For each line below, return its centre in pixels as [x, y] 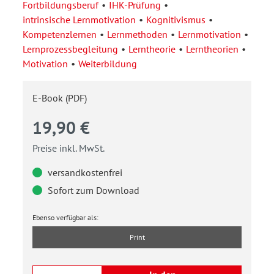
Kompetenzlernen [60, 34]
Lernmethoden [137, 34]
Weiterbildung [108, 63]
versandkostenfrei [84, 172]
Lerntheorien [212, 49]
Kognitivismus [176, 19]
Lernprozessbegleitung [70, 49]
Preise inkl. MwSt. [68, 148]
